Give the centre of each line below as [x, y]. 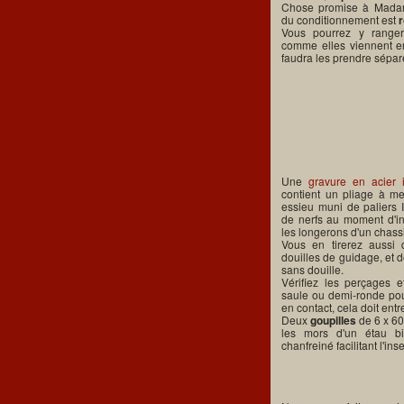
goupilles [335, 321]
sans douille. [312, 270]
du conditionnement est [340, 19]
